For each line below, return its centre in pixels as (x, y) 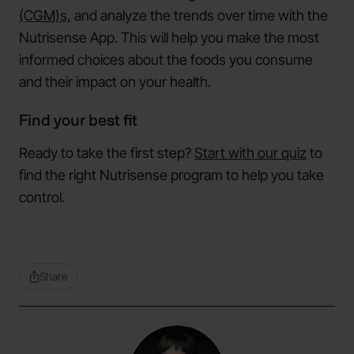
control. (42, 197)
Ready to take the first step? (107, 153)
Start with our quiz (250, 153)
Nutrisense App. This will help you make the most (169, 37)
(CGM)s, (45, 15)
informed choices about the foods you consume (166, 59)
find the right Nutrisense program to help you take (171, 175)
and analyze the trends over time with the (200, 15)
